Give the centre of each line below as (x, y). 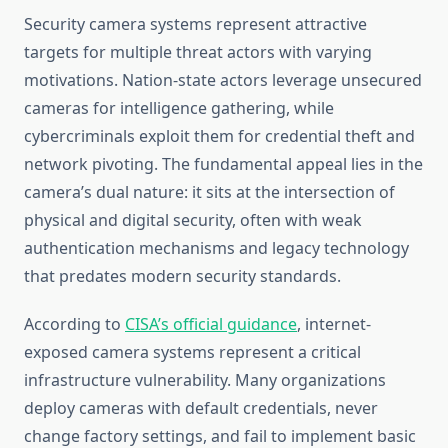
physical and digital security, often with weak (193, 220)
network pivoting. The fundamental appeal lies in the (223, 164)
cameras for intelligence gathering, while (179, 108)
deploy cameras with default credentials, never (201, 408)
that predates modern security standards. (182, 276)
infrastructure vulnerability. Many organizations (205, 380)
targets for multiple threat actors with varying (198, 52)
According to (74, 324)
